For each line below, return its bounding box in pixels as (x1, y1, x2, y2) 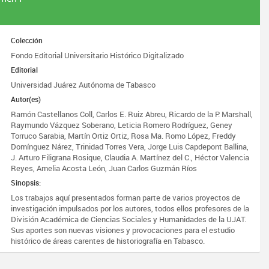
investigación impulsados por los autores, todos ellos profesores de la (11, 203, 250, 214)
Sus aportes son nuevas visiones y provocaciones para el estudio (11, 225, 235, 235)
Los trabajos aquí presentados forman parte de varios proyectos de (11, 192, 241, 203)
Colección (11, 35, 43, 45)
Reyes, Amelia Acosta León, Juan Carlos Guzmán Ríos (11, 163, 198, 174)
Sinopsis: (11, 178, 41, 187)
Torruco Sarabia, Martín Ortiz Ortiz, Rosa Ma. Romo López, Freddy (11, 130, 237, 141)
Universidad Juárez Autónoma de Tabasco (11, 79, 156, 90)
